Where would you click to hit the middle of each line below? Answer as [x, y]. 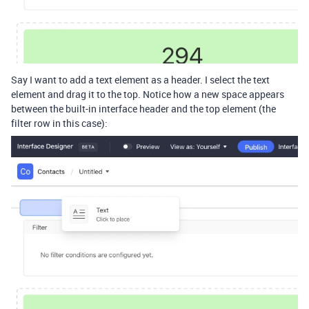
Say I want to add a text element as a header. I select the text [140, 80]
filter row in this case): [59, 123]
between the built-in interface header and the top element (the [143, 109]
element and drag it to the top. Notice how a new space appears [148, 94]
